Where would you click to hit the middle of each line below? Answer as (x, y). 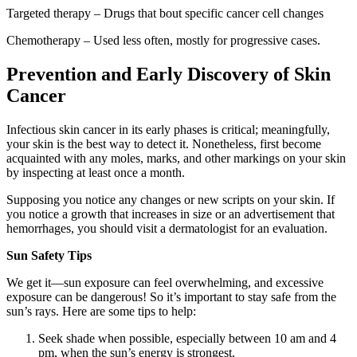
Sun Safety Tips (49, 255)
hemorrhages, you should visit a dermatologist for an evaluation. (167, 228)
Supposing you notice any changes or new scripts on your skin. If (171, 200)
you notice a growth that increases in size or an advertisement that (171, 214)
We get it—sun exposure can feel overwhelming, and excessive (165, 282)
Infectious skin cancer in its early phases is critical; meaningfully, (168, 129)
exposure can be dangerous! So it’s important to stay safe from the (171, 297)
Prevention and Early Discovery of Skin (169, 75)
